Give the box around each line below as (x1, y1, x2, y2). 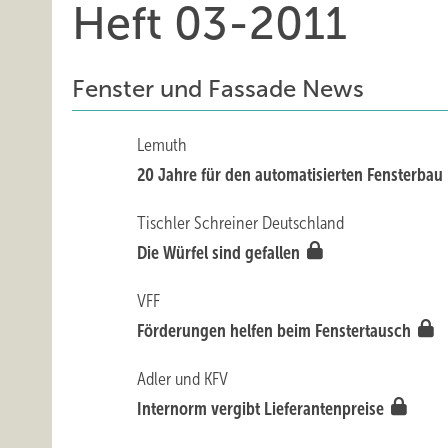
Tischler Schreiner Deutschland (137, 213, 345, 233)
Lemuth (137, 135, 188, 155)
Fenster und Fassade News (72, 76, 364, 102)
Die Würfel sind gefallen (137, 243, 305, 263)
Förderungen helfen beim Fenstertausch (137, 321, 416, 341)
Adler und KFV (137, 369, 229, 389)
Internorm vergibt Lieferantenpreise (137, 399, 389, 419)
